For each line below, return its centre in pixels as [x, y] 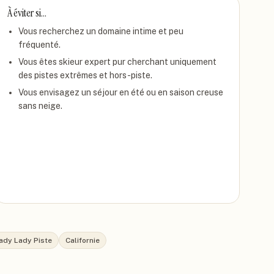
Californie [83, 240]
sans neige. [40, 106]
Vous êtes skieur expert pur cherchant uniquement [117, 62]
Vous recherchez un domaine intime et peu [101, 31]
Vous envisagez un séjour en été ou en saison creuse [120, 92]
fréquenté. [39, 45]
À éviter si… [27, 13]
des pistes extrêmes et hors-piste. [85, 75]
